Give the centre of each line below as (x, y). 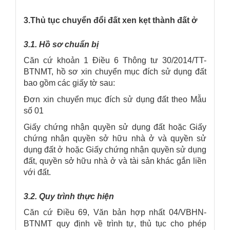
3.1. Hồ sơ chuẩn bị (61, 44)
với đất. (37, 172)
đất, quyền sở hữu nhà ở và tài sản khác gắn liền (115, 161)
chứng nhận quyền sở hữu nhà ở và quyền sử (115, 138)
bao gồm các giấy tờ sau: (69, 83)
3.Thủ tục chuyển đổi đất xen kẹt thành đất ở (110, 20)
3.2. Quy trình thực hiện (69, 196)
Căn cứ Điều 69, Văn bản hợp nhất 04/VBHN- (115, 212)
